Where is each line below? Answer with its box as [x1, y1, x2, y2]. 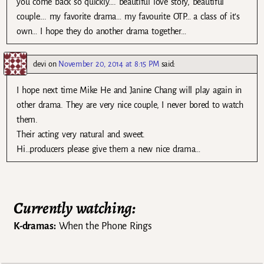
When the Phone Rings [55, 220, 152, 232]
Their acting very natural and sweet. [16, 129, 145, 139]
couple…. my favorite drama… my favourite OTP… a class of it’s [16, 11, 240, 21]
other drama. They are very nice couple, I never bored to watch [16, 100, 243, 110]
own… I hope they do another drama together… [16, 26, 186, 36]
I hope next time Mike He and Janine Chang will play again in [16, 85, 242, 95]
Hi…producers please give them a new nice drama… [16, 144, 201, 154]
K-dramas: [14, 220, 56, 232]
